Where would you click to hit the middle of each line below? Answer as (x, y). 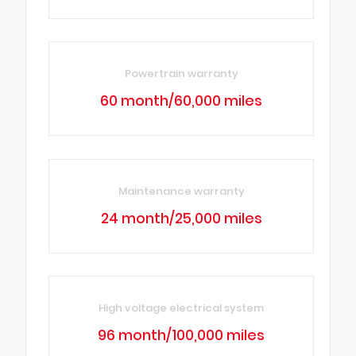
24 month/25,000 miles (181, 218)
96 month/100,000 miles (182, 336)
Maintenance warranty (181, 191)
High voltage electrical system (182, 308)
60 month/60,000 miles (182, 101)
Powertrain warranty (181, 74)
